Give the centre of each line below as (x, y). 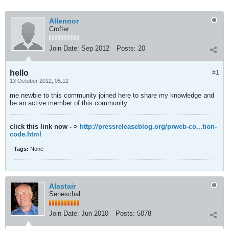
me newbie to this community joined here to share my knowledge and (112, 95)
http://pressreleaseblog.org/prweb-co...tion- (148, 127)
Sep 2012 (95, 48)
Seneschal (65, 194)
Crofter (59, 29)
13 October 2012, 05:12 (39, 81)
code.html (26, 134)
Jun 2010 (95, 213)
